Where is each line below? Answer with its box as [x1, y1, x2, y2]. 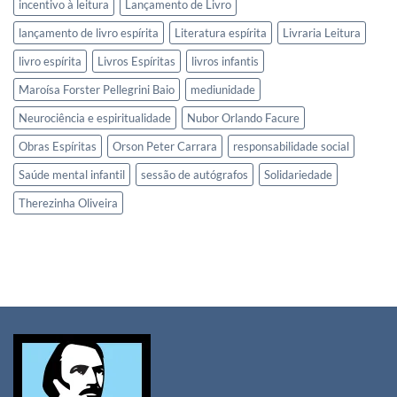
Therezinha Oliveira [19, 196, 118, 211]
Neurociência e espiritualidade [19, 111, 171, 126]
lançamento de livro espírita [19, 26, 159, 41]
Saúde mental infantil [19, 167, 125, 183]
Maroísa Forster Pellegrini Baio [19, 82, 175, 97]
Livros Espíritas [97, 54, 175, 69]
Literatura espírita [175, 26, 267, 41]
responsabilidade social [233, 139, 349, 154]
